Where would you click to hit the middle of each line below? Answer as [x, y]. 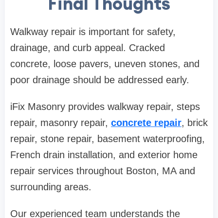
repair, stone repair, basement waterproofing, [108, 139]
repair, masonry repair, [61, 123]
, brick [195, 123]
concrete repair [146, 123]
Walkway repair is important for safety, [93, 32]
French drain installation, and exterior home [104, 155]
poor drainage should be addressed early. [100, 80]
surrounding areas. [51, 187]
